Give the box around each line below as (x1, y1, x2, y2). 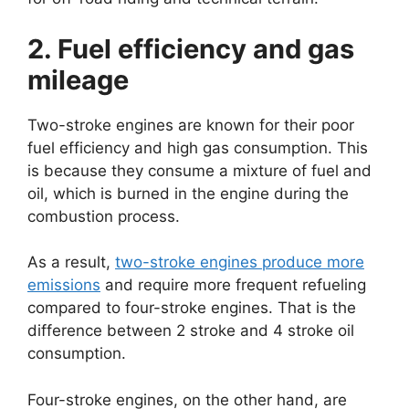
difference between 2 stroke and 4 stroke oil (27, 321, 354, 340)
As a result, (27, 253, 115, 271)
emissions (27, 276, 100, 294)
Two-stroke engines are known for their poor (27, 115, 354, 134)
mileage (27, 63, 129, 96)
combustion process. (27, 206, 180, 225)
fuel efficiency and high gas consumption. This (27, 138, 368, 157)
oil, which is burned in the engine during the (27, 184, 349, 203)
